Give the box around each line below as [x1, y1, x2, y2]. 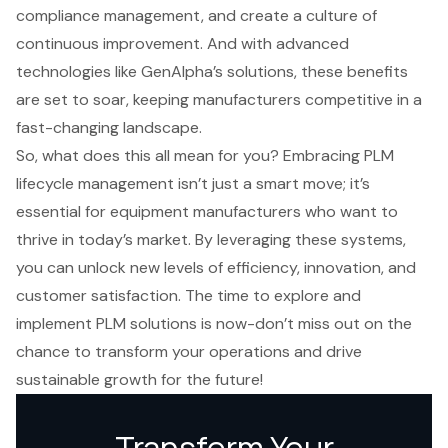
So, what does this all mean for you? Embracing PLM [16, 145, 394, 167]
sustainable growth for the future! [16, 369, 263, 391]
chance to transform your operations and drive [16, 341, 362, 363]
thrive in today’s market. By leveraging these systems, [16, 229, 406, 251]
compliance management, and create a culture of [16, 5, 377, 27]
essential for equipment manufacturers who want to [16, 201, 398, 223]
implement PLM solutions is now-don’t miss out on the [16, 313, 412, 335]
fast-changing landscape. [16, 117, 202, 139]
